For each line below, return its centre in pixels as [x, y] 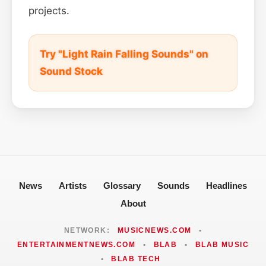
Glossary [122, 185]
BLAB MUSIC [222, 244]
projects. [49, 10]
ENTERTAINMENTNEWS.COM [76, 244]
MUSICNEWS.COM [154, 230]
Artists [73, 185]
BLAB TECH [136, 259]
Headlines [227, 185]
